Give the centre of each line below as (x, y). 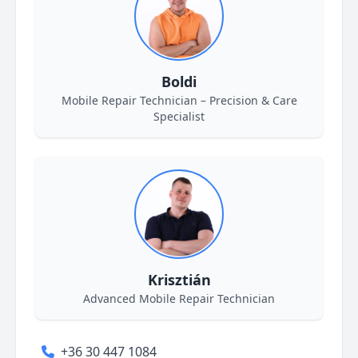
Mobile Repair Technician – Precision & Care (179, 100)
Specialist (179, 116)
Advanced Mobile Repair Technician (179, 298)
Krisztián (179, 280)
